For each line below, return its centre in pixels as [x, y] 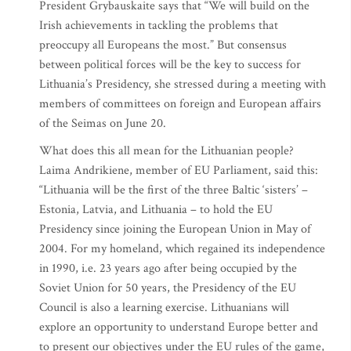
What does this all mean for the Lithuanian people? [166, 151]
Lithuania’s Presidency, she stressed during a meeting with [183, 84]
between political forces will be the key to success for [170, 65]
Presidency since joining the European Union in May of [175, 229]
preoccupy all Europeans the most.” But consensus [163, 45]
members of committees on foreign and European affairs [180, 104]
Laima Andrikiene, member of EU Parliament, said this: [179, 170]
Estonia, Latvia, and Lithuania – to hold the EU [156, 210]
